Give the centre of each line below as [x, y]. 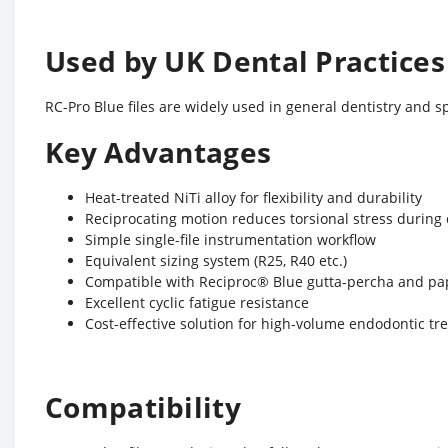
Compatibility [143, 407]
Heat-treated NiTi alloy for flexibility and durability [253, 197]
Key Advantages [158, 152]
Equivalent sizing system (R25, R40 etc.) [216, 260]
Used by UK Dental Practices [245, 61]
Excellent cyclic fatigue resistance [197, 302]
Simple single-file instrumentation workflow [230, 239]
